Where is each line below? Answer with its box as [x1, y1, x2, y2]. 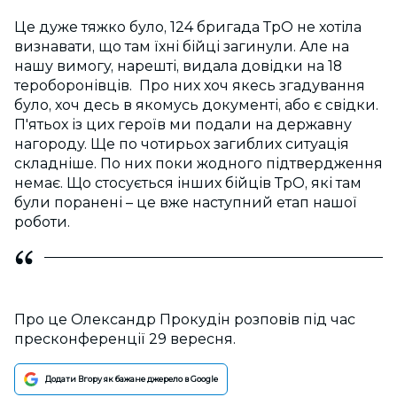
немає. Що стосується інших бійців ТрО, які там [14, 175, 362, 192]
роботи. [14, 214, 74, 231]
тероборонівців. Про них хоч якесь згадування [14, 77, 365, 95]
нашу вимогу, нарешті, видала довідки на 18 [14, 58, 342, 75]
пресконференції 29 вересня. [14, 331, 236, 348]
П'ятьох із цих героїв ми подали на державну [14, 116, 352, 134]
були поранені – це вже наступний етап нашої [14, 194, 357, 212]
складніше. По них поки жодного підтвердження [14, 155, 383, 173]
